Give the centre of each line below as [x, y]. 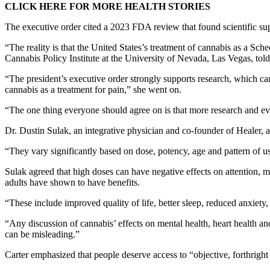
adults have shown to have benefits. [74, 182]
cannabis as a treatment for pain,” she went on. [94, 89]
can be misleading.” [42, 234]
